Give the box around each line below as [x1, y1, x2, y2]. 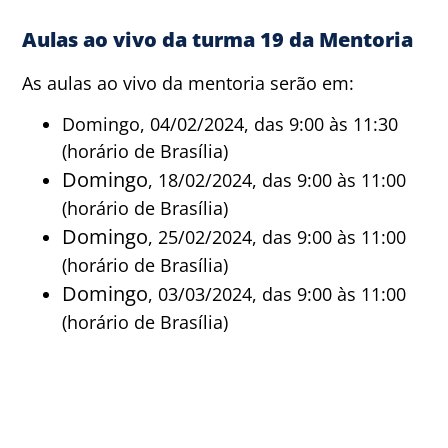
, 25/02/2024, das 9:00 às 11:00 [148, 225, 407, 250]
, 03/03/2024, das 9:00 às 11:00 [148, 282, 407, 307]
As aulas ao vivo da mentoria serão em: [22, 71, 355, 95]
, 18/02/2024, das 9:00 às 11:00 [148, 168, 407, 193]
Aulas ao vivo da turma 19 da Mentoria [22, 26, 414, 53]
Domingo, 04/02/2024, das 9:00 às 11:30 [62, 112, 399, 137]
